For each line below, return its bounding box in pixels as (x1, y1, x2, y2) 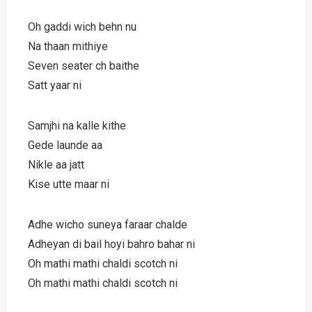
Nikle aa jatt (28, 157, 84, 171)
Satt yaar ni (28, 78, 81, 92)
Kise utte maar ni (28, 177, 109, 191)
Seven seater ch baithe (28, 58, 139, 72)
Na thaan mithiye (28, 39, 108, 53)
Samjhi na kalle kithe (28, 118, 126, 132)
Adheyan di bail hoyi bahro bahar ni (28, 237, 195, 251)
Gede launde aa (28, 138, 102, 152)
